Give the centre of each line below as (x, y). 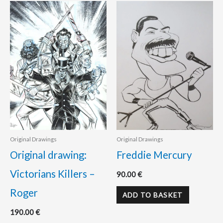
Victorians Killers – (53, 174)
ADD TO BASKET (153, 195)
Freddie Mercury (154, 155)
